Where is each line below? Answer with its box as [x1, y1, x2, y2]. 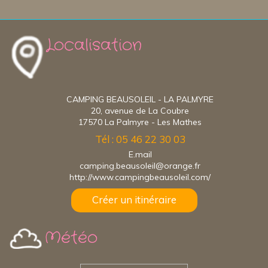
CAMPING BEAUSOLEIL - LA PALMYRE [66, 93, 214, 105]
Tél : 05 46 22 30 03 [95, 132, 185, 145]
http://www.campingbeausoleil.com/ [69, 171, 211, 182]
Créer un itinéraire [92, 193, 176, 206]
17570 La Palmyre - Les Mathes [78, 116, 202, 127]
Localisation [46, 33, 142, 57]
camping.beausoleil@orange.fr [80, 160, 200, 171]
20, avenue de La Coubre [91, 105, 189, 116]
